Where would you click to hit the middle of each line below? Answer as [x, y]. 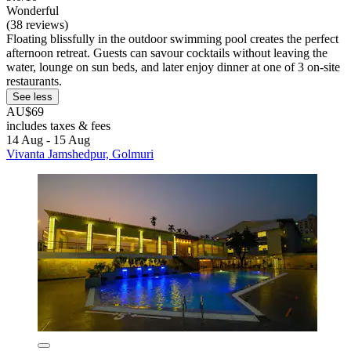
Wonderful [33, 11]
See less [33, 97]
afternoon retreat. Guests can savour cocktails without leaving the [167, 53]
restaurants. [34, 81]
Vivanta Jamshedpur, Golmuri [80, 154]
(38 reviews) [37, 25]
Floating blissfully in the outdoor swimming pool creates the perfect [172, 39]
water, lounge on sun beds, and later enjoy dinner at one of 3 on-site [173, 67]
